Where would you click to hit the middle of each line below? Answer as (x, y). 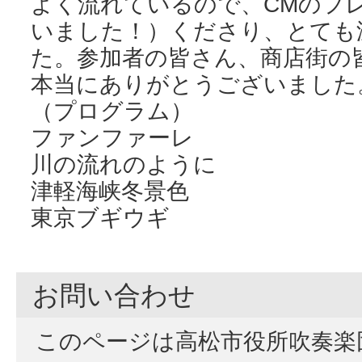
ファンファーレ (112, 137)
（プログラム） (112, 110)
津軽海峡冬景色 (110, 190)
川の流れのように (124, 164)
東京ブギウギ (100, 217)
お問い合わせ (114, 296)
